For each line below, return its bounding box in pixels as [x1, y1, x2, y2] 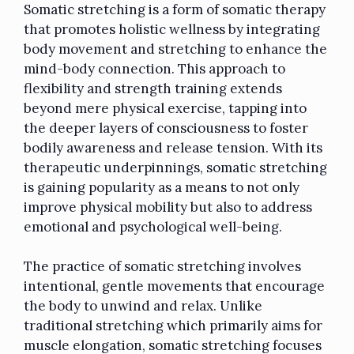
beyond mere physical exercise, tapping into [24, 99, 307, 117]
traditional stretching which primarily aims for [24, 317, 322, 335]
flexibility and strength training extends [24, 79, 282, 97]
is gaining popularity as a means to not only [24, 178, 299, 196]
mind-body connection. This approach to [24, 59, 285, 77]
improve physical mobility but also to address [24, 198, 312, 216]
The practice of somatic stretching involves [24, 258, 301, 276]
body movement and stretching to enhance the [24, 40, 327, 58]
